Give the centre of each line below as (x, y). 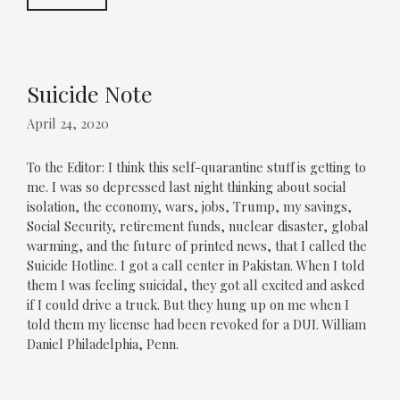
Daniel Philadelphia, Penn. (103, 345)
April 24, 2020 (68, 123)
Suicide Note (90, 94)
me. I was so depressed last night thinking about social (187, 187)
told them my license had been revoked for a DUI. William (196, 325)
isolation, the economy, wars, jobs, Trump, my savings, (189, 207)
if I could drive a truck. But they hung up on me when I (188, 305)
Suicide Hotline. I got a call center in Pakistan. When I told (196, 266)
